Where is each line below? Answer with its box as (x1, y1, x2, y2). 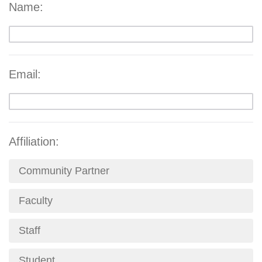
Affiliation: (9, 135, 59, 149)
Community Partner (18, 165, 109, 177)
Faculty (18, 195, 53, 207)
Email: (9, 68, 41, 81)
